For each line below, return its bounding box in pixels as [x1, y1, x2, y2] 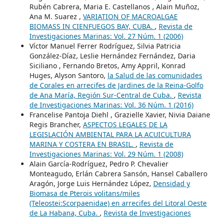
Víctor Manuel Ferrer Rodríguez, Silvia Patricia [29, 41, 181, 51]
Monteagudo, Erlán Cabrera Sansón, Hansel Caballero [29, 168, 207, 178]
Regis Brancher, [29, 119, 83, 129]
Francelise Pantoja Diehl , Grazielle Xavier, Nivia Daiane [29, 110, 210, 119]
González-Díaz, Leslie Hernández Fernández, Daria [29, 51, 195, 60]
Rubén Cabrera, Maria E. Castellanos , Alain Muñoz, [29, 1, 199, 11]
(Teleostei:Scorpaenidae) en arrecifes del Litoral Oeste [29, 198, 207, 208]
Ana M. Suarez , [29, 11, 83, 21]
